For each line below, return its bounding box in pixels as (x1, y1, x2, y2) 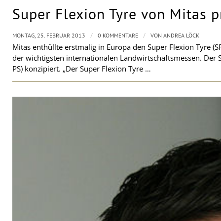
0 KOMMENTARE (98, 31, 138, 39)
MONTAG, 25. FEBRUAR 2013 (12, 31, 85, 39)
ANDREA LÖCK (163, 31, 199, 39)
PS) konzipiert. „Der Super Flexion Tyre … (12, 63, 151, 74)
